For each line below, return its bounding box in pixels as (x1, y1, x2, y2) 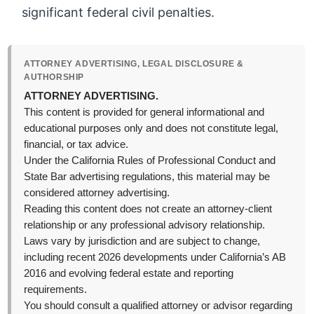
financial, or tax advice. (24, 139, 129, 151)
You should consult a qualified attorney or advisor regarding (24, 300, 293, 312)
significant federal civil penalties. (22, 5, 215, 20)
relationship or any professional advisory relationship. (24, 219, 266, 231)
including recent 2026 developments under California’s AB (24, 252, 287, 264)
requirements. (24, 284, 88, 296)
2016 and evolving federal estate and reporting (24, 268, 234, 280)
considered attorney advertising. (24, 187, 170, 199)
